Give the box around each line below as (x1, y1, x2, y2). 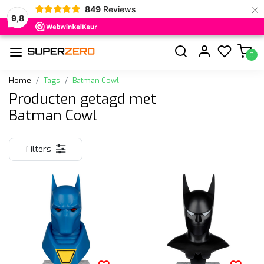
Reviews (103, 4, 136, 14)
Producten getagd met (9, 89, 156, 108)
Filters (26, 143, 51, 155)
